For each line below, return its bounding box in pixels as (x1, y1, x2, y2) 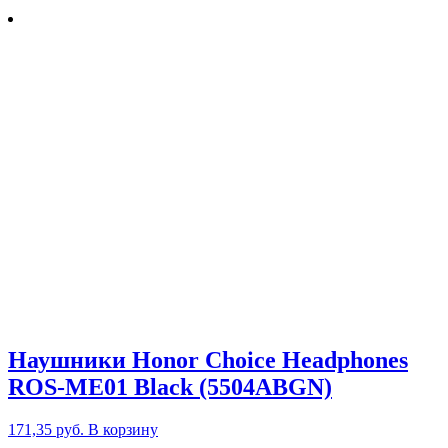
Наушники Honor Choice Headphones (8, 347, 408, 374)
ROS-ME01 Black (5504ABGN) (8, 374, 332, 401)
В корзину (88, 421, 158, 439)
